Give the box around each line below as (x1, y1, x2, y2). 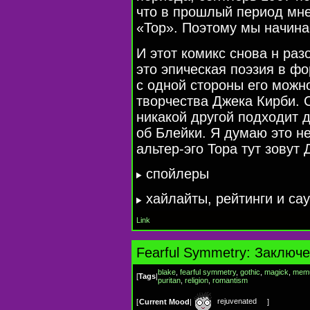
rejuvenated (215, 297, 257, 306)
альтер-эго (136, 140, 203, 156)
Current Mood (139, 298, 190, 307)
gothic (240, 268, 260, 277)
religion (185, 276, 208, 285)
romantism (212, 276, 248, 285)
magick (264, 268, 289, 277)
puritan (158, 276, 181, 285)
